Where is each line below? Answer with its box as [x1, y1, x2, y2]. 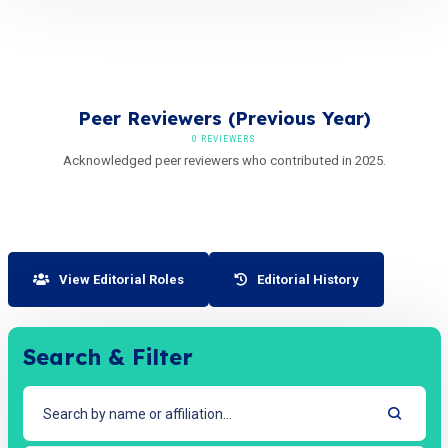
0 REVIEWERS [192, 134, 256, 144]
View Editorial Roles [58, 272, 184, 287]
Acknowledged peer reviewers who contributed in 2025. [62, 153, 386, 168]
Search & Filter [22, 343, 193, 371]
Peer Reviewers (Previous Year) [77, 107, 371, 130]
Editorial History [256, 272, 359, 287]
